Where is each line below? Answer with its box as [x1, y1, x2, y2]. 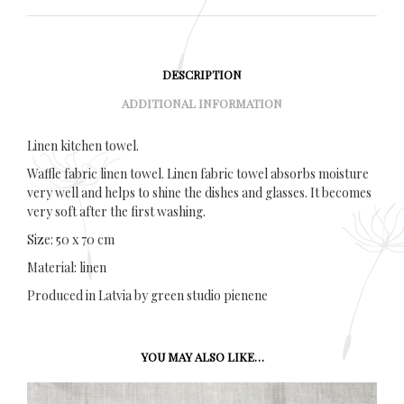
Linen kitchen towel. [27, 136, 139, 154]
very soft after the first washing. [27, 202, 206, 220]
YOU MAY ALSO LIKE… [140, 348, 264, 364]
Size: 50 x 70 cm [27, 230, 115, 248]
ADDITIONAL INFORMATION [122, 96, 282, 111]
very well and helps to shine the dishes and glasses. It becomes [27, 183, 372, 201]
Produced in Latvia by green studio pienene [27, 286, 268, 304]
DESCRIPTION [162, 67, 242, 82]
